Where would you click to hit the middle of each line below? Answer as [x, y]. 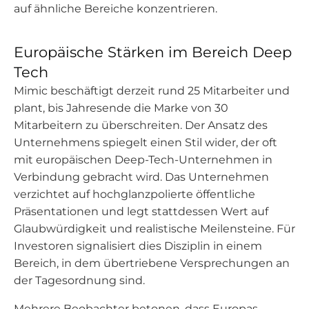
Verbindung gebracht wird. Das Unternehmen [141, 177]
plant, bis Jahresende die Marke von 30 [121, 108]
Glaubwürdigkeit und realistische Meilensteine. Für [154, 229]
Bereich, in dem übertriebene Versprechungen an [152, 263]
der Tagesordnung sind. [79, 280]
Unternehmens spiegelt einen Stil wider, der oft [146, 142]
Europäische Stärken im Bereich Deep [153, 52]
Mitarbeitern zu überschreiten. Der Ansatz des [141, 125]
